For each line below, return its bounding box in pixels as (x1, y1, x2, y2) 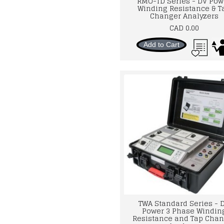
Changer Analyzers (149, 9, 218, 22)
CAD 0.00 (169, 21, 199, 34)
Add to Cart (143, 40, 179, 48)
